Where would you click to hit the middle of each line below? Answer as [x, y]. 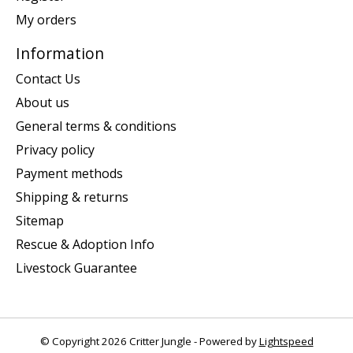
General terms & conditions [96, 126]
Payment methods [69, 173]
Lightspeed [286, 341]
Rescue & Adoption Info [85, 244]
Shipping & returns [72, 197]
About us [43, 102]
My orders [46, 20]
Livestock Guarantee [76, 268]
